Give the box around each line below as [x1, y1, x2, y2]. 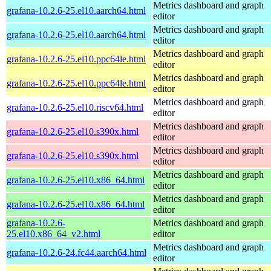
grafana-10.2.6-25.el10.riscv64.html [7, 102, 143, 113]
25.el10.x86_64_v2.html [7, 228, 100, 239]
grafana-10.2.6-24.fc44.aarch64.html [7, 247, 146, 258]
